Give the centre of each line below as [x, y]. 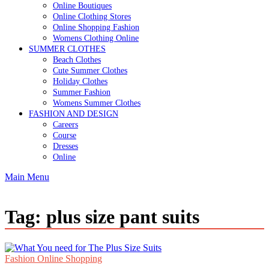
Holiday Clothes [80, 81]
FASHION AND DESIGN [74, 113]
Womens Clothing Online [96, 38]
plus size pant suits [123, 217]
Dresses [65, 146]
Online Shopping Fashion [96, 27]
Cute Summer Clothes [90, 70]
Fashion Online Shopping [53, 258]
